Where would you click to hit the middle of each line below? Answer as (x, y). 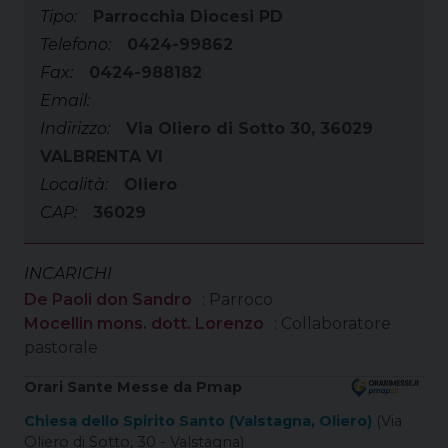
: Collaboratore (332, 323)
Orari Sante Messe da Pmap (133, 386)
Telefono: (75, 44)
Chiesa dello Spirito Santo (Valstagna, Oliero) (198, 420)
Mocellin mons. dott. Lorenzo (144, 323)
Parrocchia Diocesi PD (188, 16)
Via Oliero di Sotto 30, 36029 (249, 128)
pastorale (61, 347)
